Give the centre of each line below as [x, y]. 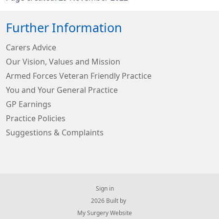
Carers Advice [31, 48]
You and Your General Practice [62, 90]
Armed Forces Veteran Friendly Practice [79, 76]
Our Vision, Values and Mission [63, 62]
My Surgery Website [105, 213]
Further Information [64, 28]
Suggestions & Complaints [55, 133]
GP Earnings [29, 104]
